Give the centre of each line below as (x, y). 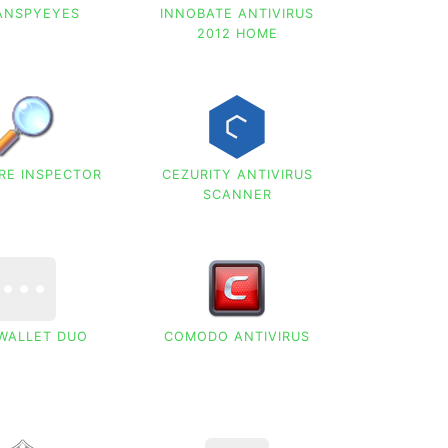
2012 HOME (237, 34)
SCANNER (237, 195)
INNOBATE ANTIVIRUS (237, 14)
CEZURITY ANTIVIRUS (237, 175)
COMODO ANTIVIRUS (237, 336)
